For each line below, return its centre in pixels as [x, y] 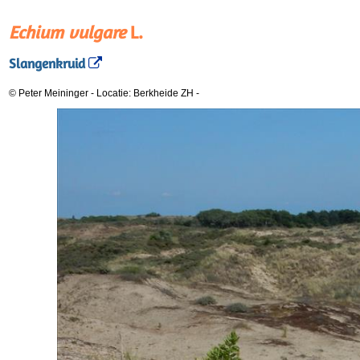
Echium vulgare [67, 32]
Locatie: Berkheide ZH [146, 93]
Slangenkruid [47, 64]
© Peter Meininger [49, 93]
